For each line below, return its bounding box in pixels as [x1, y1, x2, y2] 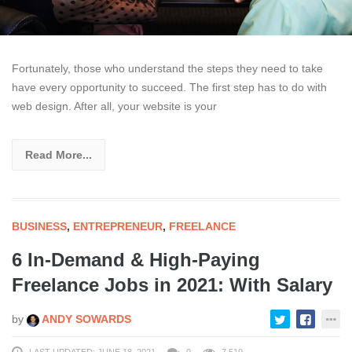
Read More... [25, 148, 92, 162]
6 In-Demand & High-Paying [12, 249, 260, 271]
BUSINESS [12, 220, 67, 233]
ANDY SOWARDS [39, 313, 131, 326]
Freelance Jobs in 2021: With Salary [12, 274, 332, 296]
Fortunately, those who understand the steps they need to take [12, 62, 323, 75]
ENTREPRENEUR [73, 220, 163, 233]
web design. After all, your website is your [12, 100, 217, 113]
